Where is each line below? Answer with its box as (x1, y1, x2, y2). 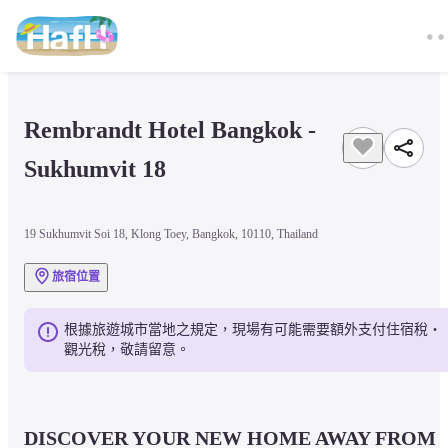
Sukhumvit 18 (24, 156, 166, 183)
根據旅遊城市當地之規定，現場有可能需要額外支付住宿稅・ (64, 321, 442, 337)
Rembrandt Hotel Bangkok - (24, 117, 316, 144)
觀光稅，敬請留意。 (64, 341, 190, 357)
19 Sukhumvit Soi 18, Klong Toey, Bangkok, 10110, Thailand (24, 226, 318, 241)
